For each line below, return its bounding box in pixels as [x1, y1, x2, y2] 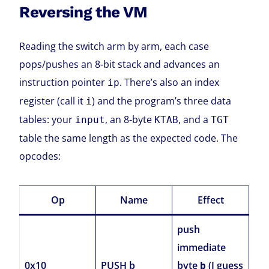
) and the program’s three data [92, 94, 232, 108]
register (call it [19, 94, 86, 108]
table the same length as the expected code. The [19, 131, 238, 145]
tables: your [19, 113, 76, 127]
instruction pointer [19, 76, 108, 89]
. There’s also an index [119, 76, 220, 89]
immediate [177, 241, 226, 255]
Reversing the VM [19, 3, 148, 22]
